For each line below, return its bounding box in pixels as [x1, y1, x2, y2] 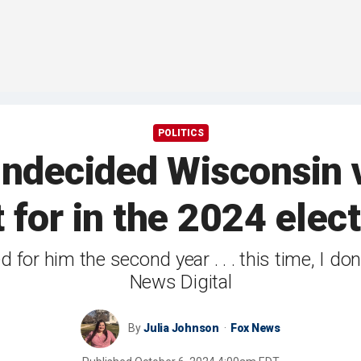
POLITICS [157, 127, 204, 139]
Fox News [230, 322, 280, 335]
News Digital [129, 271, 232, 294]
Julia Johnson [143, 322, 219, 335]
